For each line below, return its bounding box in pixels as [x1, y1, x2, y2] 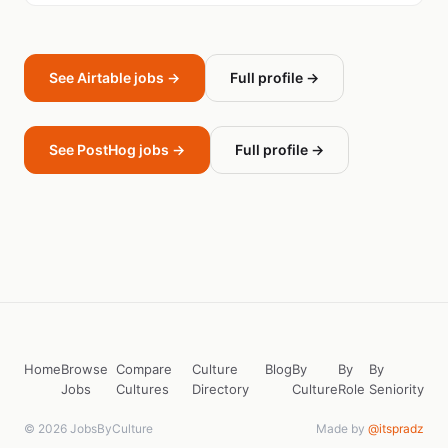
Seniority [369, 381, 425, 397]
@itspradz [368, 421, 424, 436]
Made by [316, 421, 368, 436]
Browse [61, 361, 108, 377]
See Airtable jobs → [49, 69, 180, 86]
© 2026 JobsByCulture [24, 421, 153, 436]
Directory [192, 381, 250, 397]
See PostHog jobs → [49, 141, 185, 158]
